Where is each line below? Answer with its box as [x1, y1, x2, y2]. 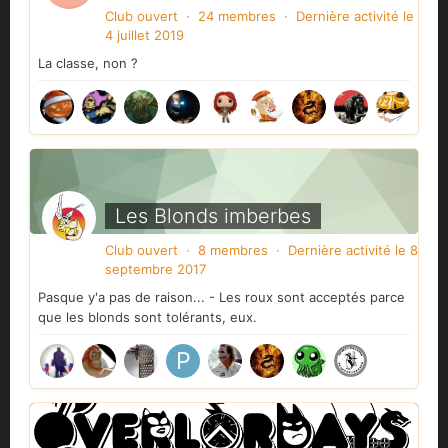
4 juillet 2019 [105, 27, 184, 44]
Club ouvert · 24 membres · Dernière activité [105, 8, 403, 25]
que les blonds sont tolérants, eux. [38, 309, 257, 326]
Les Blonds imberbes [115, 203, 311, 228]
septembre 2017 [105, 261, 206, 278]
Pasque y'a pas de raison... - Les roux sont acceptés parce [38, 289, 405, 306]
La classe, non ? [38, 55, 138, 72]
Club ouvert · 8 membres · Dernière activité [105, 242, 395, 259]
